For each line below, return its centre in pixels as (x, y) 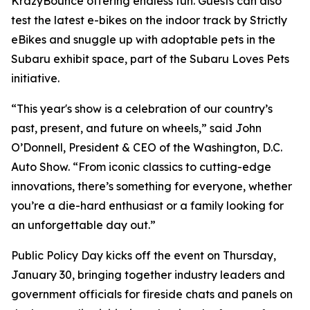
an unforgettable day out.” (83, 225)
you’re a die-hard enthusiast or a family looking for (147, 206)
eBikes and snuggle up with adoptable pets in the (143, 39)
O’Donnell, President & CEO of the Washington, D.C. (147, 147)
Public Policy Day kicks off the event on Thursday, (144, 255)
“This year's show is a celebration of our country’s (142, 109)
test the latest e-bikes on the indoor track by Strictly (149, 20)
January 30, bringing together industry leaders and (148, 275)
